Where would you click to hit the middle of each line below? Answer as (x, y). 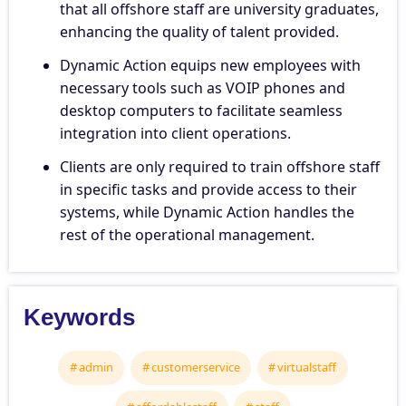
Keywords (79, 317)
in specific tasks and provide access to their (208, 189)
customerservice (195, 367)
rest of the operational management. (187, 234)
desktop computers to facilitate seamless (201, 110)
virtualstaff (307, 367)
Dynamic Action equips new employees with (210, 65)
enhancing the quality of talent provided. (199, 31)
